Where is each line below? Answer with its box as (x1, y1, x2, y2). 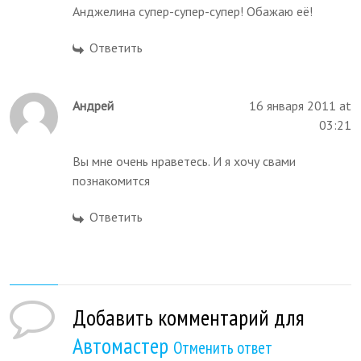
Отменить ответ (173, 336, 273, 359)
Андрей (73, 97, 114, 114)
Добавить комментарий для (73, 301, 305, 332)
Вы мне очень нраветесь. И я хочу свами (73, 152, 297, 169)
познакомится (73, 172, 151, 189)
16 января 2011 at (248, 97, 351, 114)
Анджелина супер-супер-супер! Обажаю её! (73, 2, 313, 19)
